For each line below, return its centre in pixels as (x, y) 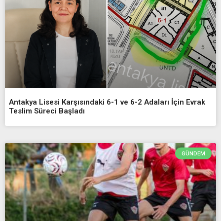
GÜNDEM (193, 153)
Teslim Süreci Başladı (47, 111)
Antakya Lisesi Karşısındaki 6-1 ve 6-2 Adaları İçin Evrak (107, 102)
